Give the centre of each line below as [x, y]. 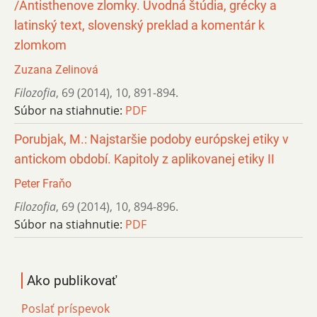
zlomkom [40, 45]
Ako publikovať [72, 280]
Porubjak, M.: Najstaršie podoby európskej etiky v [151, 139]
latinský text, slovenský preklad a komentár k [139, 25]
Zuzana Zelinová [56, 69]
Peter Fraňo [43, 183]
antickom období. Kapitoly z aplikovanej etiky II [144, 159]
